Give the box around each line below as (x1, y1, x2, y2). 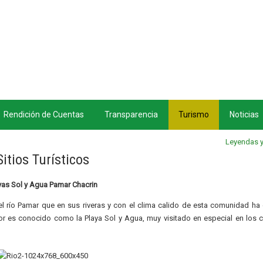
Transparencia (104, 110, 158, 119)
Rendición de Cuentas (3, 110, 84, 119)
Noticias (229, 110, 259, 119)
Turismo (178, 110, 209, 119)
